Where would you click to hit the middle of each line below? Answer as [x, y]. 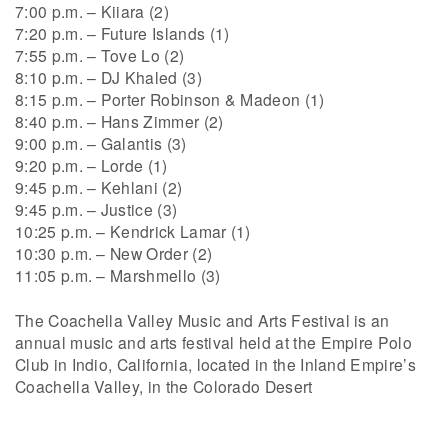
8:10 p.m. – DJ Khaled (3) [108, 76]
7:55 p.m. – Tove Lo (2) [100, 54]
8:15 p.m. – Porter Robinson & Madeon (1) [170, 98]
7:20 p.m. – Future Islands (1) [122, 32]
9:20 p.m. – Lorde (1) [91, 164]
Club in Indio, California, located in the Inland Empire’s [215, 364]
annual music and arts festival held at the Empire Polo [214, 342]
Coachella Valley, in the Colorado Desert [164, 386]
